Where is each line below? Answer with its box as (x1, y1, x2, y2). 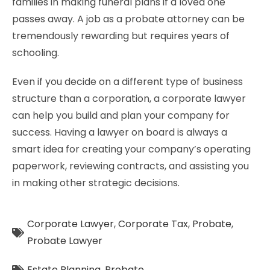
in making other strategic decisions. (12, 176, 180, 190)
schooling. (12, 46, 64, 60)
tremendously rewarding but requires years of (12, 29, 230, 43)
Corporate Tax (118, 217, 188, 231)
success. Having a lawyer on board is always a (12, 125, 227, 139)
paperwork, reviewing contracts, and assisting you (12, 159, 249, 173)
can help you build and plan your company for (12, 108, 230, 122)
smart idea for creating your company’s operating (12, 142, 251, 156)
